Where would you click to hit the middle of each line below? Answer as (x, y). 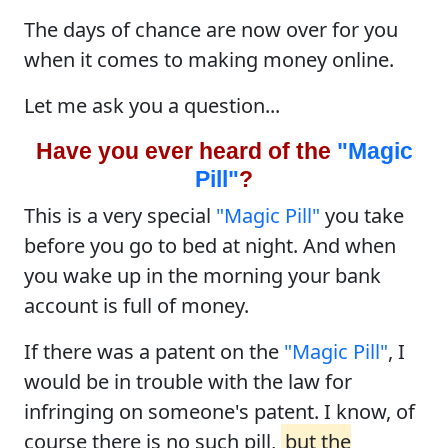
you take (362, 215)
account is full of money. (136, 305)
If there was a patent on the (154, 351)
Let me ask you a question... (152, 105)
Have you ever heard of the (186, 150)
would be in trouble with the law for (188, 381)
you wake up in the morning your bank (202, 275)
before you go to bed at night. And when (210, 245)
